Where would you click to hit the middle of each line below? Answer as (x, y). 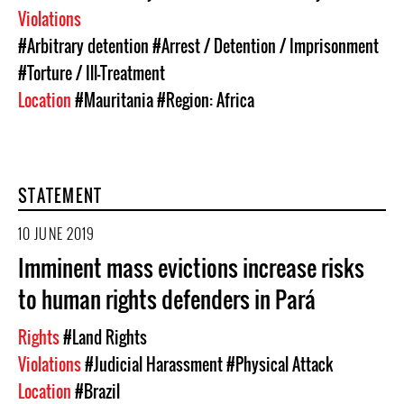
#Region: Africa (206, 100)
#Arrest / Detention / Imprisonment (266, 46)
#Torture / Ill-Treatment (92, 73)
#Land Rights (105, 337)
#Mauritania (114, 100)
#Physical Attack (280, 364)
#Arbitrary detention (83, 46)
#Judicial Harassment (154, 364)
